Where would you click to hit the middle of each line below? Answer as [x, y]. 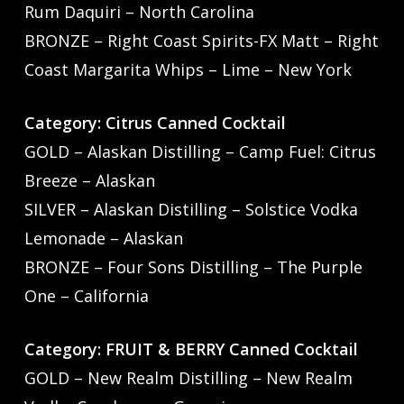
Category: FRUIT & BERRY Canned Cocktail [195, 349]
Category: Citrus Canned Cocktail [159, 123]
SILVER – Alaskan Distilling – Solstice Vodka [191, 210]
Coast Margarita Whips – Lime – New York [188, 70]
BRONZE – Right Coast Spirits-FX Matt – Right [201, 41]
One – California [86, 296]
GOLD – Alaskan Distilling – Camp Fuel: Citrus [200, 152]
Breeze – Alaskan [89, 181]
